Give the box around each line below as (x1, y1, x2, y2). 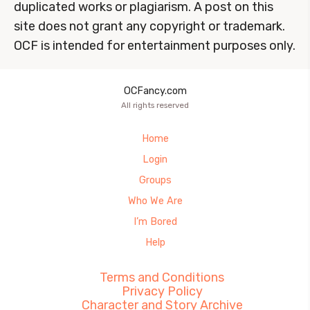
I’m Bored (133, 216, 177, 228)
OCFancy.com (123, 85, 187, 98)
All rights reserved (121, 100, 189, 111)
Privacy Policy (121, 284, 203, 300)
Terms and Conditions (100, 270, 224, 286)
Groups (138, 174, 172, 187)
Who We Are (127, 195, 183, 208)
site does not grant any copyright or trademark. (14, 19, 285, 35)
